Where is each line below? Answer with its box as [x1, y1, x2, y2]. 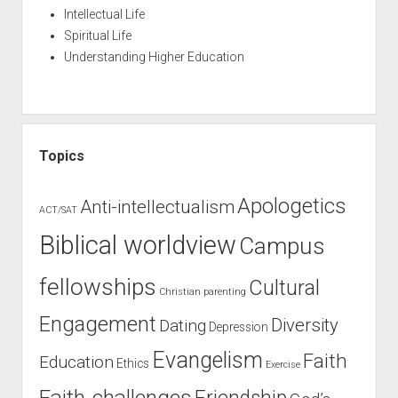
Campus [238, 233, 325, 259]
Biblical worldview [38, 230, 236, 260]
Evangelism [151, 347, 263, 373]
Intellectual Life [63, 7, 145, 21]
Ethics [115, 356, 149, 370]
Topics [38, 147, 84, 164]
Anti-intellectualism [79, 196, 235, 218]
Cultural [248, 275, 320, 300]
